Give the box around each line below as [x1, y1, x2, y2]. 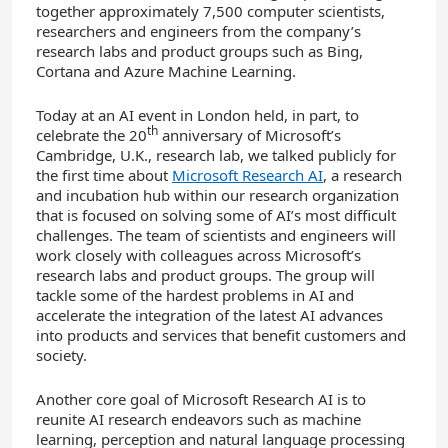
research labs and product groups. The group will [36, 264, 375, 285]
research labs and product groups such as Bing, [36, 40, 363, 61]
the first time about [36, 164, 172, 185]
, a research [323, 164, 402, 185]
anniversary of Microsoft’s [158, 124, 341, 145]
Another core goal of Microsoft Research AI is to [36, 388, 366, 409]
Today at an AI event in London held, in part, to [36, 104, 359, 125]
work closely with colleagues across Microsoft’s [36, 244, 361, 265]
